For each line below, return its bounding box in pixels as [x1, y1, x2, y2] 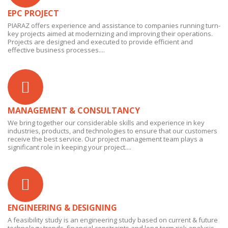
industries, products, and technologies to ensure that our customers [8, 126, 217, 135]
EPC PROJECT [8, 8, 59, 19]
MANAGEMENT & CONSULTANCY [8, 105, 140, 116]
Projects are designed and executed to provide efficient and [8, 37, 193, 46]
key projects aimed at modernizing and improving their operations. [8, 29, 213, 38]
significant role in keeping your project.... [8, 142, 131, 152]
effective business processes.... [8, 45, 105, 54]
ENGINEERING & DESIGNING [8, 202, 117, 213]
